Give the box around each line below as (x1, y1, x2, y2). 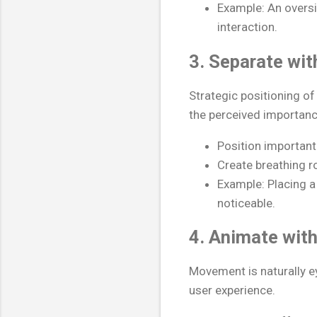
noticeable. (217, 195, 275, 210)
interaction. (217, 20, 277, 35)
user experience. (189, 283, 275, 298)
